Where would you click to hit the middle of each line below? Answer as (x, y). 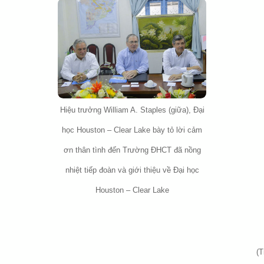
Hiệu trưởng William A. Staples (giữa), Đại (132, 110)
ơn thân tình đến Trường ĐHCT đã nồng (132, 150)
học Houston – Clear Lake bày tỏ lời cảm (132, 130)
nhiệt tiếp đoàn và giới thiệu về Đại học (132, 170)
